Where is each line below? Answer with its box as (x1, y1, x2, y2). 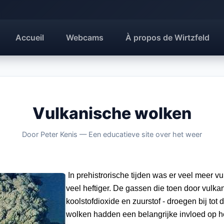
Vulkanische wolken (32, 103, 191, 123)
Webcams (65, 32, 103, 42)
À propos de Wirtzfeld (125, 32, 209, 42)
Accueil (15, 32, 44, 42)
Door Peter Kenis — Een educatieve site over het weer (22, 130, 202, 138)
